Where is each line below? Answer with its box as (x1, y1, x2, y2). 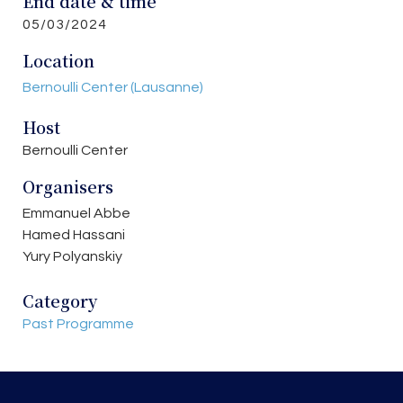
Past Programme (22, 316, 134, 331)
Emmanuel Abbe (22, 206, 130, 221)
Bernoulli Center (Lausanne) (22, 80, 203, 95)
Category (22, 288, 97, 312)
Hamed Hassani (22, 228, 125, 243)
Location (22, 49, 94, 73)
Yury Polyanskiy (22, 249, 122, 264)
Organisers (22, 175, 113, 199)
